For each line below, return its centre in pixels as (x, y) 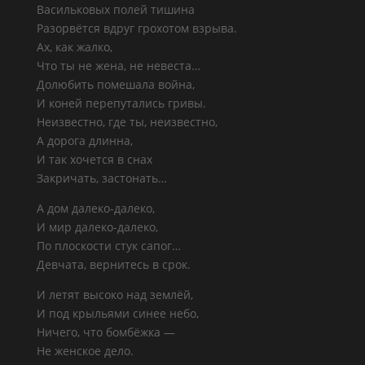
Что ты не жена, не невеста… (118, 66)
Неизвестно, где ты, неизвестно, (127, 122)
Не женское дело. (85, 351)
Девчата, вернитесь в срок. (113, 264)
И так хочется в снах (94, 159)
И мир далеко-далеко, (97, 227)
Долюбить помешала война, (115, 84)
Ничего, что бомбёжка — (106, 332)
